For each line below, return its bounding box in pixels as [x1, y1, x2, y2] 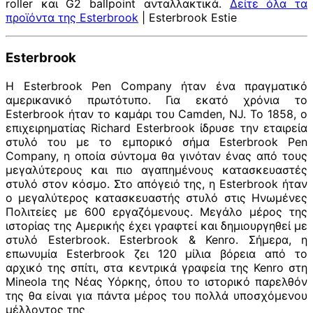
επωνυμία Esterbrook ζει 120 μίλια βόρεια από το [6, 247, 307, 261]
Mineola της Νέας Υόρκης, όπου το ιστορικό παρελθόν [6, 275, 307, 289]
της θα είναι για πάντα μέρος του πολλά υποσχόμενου [6, 289, 307, 303]
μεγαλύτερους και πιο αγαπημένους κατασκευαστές [6, 163, 307, 177]
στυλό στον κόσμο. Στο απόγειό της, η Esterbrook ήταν [6, 177, 307, 191]
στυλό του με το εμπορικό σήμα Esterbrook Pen [6, 135, 307, 150]
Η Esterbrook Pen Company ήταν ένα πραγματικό [6, 79, 307, 94]
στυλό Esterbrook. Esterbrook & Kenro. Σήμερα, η [6, 233, 307, 247]
